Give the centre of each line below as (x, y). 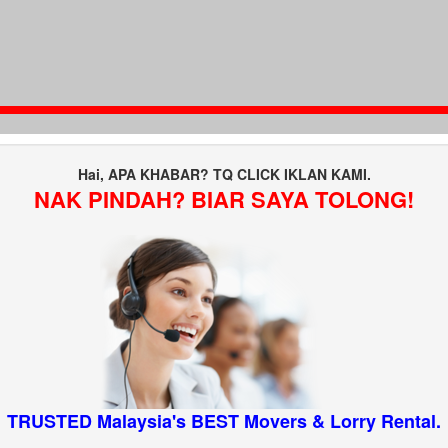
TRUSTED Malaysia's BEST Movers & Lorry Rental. (224, 420)
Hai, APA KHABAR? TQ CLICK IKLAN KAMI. (224, 173)
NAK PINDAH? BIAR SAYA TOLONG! (224, 198)
